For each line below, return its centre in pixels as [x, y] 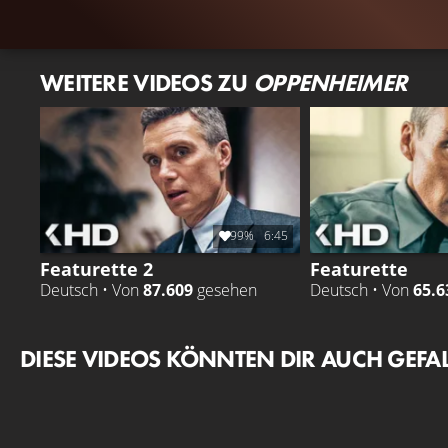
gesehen [225, 289]
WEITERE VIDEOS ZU [147, 82]
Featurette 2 [96, 268]
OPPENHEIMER [330, 82]
